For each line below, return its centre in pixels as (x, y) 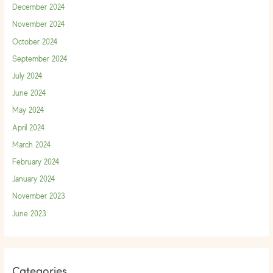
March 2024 (31, 144)
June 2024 (29, 93)
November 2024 (38, 24)
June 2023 (29, 213)
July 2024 (27, 76)
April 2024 (28, 127)
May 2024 (28, 110)
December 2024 (38, 7)
